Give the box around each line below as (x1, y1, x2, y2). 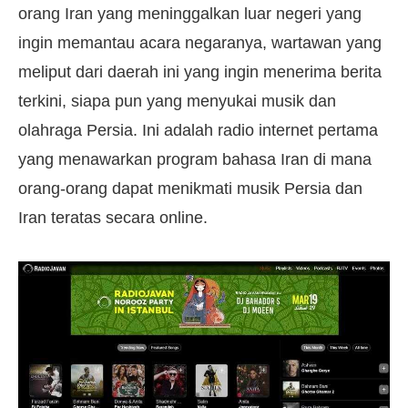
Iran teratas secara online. (18, 209, 208, 228)
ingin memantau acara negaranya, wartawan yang (18, 34, 382, 53)
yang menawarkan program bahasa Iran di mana (18, 150, 372, 169)
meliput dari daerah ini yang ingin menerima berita (18, 63, 382, 82)
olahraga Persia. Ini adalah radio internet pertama (18, 121, 378, 140)
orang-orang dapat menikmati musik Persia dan (18, 179, 362, 199)
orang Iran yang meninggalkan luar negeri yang (18, 5, 362, 24)
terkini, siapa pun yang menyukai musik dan (18, 92, 336, 111)
